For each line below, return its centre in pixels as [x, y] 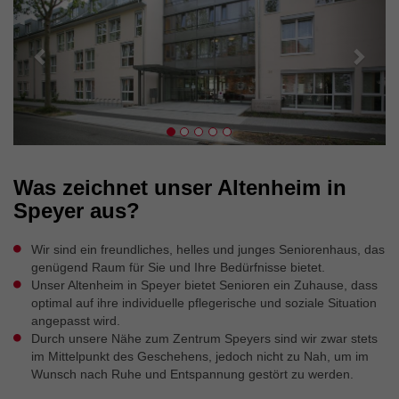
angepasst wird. [76, 320]
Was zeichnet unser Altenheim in [180, 187]
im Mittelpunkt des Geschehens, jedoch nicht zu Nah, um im [200, 356]
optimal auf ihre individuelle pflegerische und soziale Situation [204, 302]
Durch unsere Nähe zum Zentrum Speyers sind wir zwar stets [204, 338]
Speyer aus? [77, 210]
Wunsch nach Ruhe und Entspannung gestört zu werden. [192, 374]
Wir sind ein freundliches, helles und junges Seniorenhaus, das [208, 249]
